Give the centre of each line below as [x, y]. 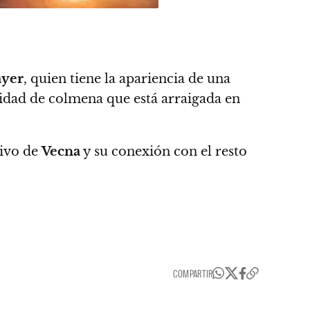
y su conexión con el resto [164, 151]
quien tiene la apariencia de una [129, 79]
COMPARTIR [193, 273]
